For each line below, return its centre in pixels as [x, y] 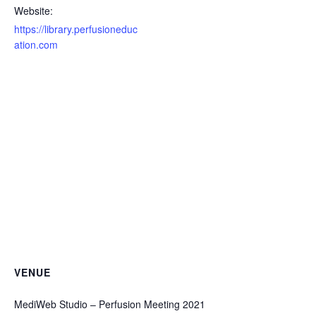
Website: [34, 11]
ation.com [36, 44]
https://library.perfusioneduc [76, 29]
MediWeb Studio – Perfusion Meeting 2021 [110, 304]
